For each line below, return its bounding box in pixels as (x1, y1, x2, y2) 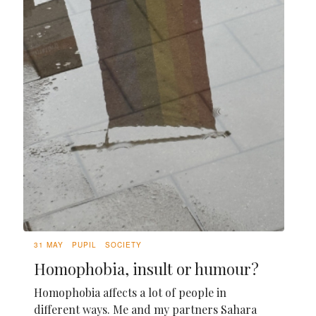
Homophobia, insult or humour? (34, 257, 259, 279)
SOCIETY (105, 239, 142, 250)
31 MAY (34, 239, 63, 250)
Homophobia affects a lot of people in (34, 284, 226, 300)
